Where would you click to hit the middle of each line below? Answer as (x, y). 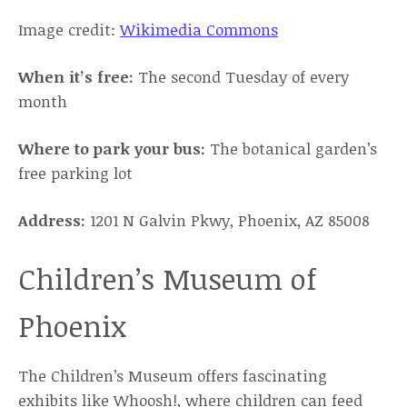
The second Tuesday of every (243, 77)
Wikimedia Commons (199, 30)
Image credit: (69, 30)
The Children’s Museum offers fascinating (173, 376)
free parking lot (75, 173)
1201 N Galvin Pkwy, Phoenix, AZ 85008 (230, 220)
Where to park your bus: (112, 149)
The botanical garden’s (291, 149)
